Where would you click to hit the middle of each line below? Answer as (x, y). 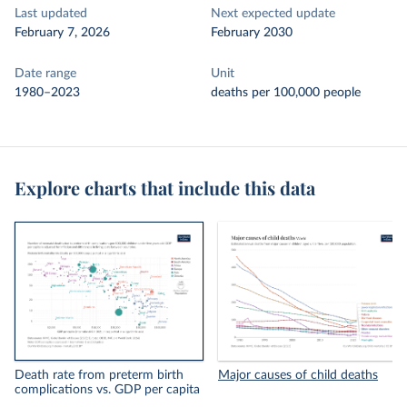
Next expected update (273, 14)
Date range (45, 74)
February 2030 (252, 33)
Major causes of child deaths (298, 376)
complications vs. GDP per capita (107, 390)
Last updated (51, 14)
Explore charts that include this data (165, 188)
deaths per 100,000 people (286, 93)
